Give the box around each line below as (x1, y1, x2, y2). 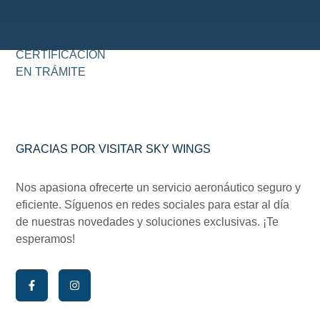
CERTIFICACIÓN (16, 49, 106, 61)
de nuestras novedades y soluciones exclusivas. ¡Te (16, 216, 279, 229)
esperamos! (16, 233, 76, 246)
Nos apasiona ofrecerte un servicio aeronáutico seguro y (16, 181, 301, 194)
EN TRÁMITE (16, 66, 86, 79)
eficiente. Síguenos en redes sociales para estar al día (16, 199, 290, 211)
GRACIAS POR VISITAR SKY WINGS (16, 143, 211, 156)
